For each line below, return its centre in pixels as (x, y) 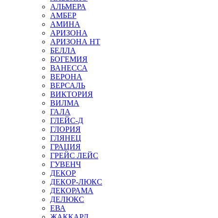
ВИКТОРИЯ (72, 94)
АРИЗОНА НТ (75, 42)
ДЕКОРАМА (72, 191)
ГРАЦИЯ (65, 147)
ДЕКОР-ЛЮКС (76, 182)
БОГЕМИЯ (69, 59)
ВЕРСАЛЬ (68, 86)
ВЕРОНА (66, 77)
